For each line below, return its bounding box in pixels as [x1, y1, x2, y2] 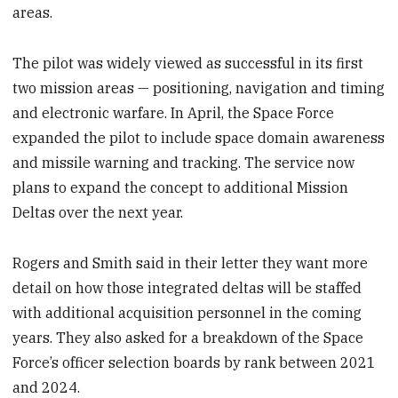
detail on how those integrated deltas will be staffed [12, 278, 362, 297]
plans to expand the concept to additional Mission [12, 179, 349, 197]
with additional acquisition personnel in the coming [12, 303, 362, 322]
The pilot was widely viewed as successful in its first [12, 54, 364, 73]
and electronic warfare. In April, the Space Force [12, 104, 335, 123]
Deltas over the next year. [12, 203, 184, 222]
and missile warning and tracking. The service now [12, 154, 355, 172]
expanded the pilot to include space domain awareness [12, 129, 386, 147]
